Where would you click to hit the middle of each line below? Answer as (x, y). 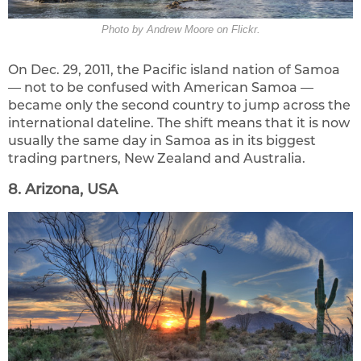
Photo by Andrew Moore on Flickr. (180, 29)
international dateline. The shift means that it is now (179, 122)
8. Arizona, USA (63, 189)
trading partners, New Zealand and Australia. (157, 158)
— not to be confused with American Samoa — (161, 87)
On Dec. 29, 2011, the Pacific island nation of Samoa (174, 69)
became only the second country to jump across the (179, 105)
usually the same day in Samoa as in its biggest (162, 140)
